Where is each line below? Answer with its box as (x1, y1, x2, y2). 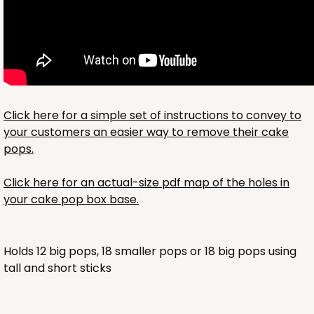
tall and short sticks (4, 260, 111, 277)
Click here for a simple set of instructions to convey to (4, 107, 301, 124)
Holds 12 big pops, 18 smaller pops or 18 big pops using (4, 243, 296, 260)
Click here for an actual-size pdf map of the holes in (4, 175, 289, 191)
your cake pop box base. (4, 191, 139, 208)
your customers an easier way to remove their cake (4, 124, 289, 141)
